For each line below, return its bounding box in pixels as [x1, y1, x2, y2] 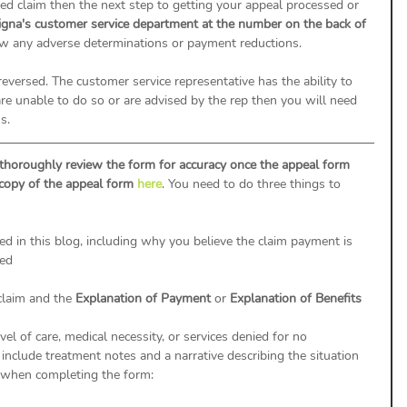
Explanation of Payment [75, 289, 214, 307]
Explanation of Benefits [230, 289, 362, 307]
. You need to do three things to [162, 174, 344, 193]
